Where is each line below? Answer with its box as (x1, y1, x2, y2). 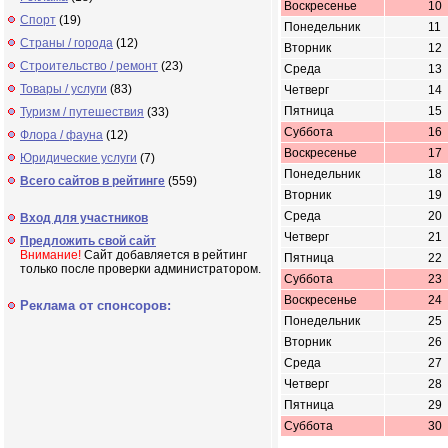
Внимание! (20, 248, 81, 262)
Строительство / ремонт (20, 59, 158, 73)
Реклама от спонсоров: (20, 298, 171, 313)
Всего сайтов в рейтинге (20, 174, 165, 188)
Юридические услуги (20, 151, 137, 165)
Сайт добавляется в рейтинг (81, 248, 247, 262)
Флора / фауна (20, 128, 103, 142)
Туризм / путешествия (20, 105, 144, 119)
